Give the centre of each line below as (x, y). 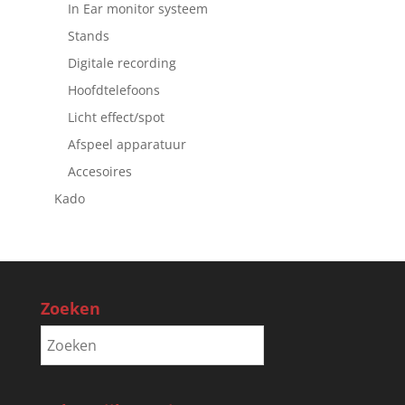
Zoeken (70, 308)
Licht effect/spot (116, 117)
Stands (88, 35)
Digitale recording (122, 62)
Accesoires (99, 171)
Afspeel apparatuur (127, 144)
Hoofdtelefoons (113, 89)
